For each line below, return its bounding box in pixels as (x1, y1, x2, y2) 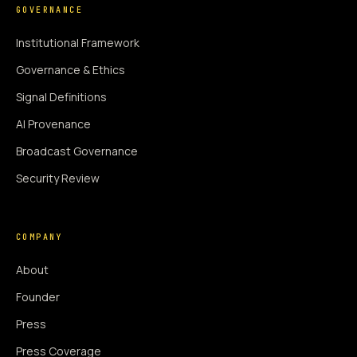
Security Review (16, 170, 100, 186)
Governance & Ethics (16, 61, 125, 77)
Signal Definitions (16, 88, 107, 104)
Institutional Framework (16, 34, 139, 50)
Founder (16, 288, 60, 304)
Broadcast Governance (16, 143, 138, 159)
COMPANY (16, 231, 63, 242)
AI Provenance (16, 116, 91, 131)
